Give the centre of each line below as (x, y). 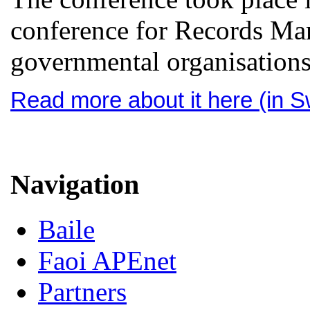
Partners (82, 292)
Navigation (75, 185)
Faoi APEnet (107, 261)
